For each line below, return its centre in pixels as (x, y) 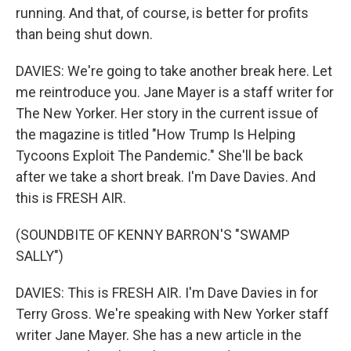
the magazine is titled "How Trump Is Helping (156, 135)
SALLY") (40, 256)
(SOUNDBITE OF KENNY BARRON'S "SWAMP (153, 235)
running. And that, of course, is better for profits (162, 13)
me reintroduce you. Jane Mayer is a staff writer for (175, 92)
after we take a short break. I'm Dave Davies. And (166, 177)
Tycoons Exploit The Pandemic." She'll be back (159, 156)
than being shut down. (84, 34)
